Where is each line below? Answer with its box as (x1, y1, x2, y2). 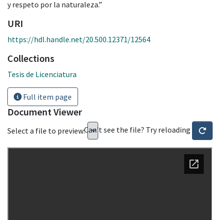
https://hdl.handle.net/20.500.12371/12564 (7, 34, 150, 44)
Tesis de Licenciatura (7, 69, 77, 79)
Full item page (22, 91, 72, 102)
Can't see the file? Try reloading (84, 124, 192, 135)
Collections (7, 52, 55, 64)
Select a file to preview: (7, 125, 85, 136)
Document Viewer (7, 105, 82, 118)
